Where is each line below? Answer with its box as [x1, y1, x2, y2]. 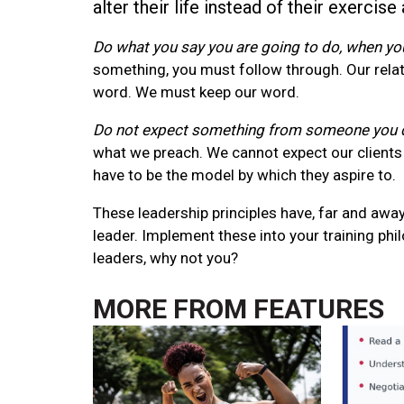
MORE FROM [93, 292, 254, 325]
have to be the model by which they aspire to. [93, 165, 397, 184]
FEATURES [253, 292, 385, 325]
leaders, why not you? [93, 248, 239, 267]
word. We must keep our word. [93, 82, 300, 101]
